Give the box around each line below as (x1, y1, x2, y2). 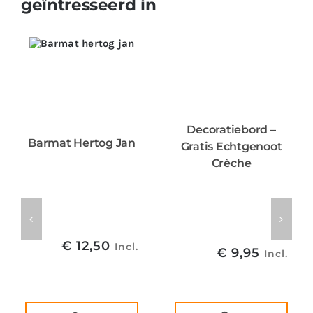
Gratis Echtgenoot (180, 139, 282, 153)
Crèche (211, 156, 252, 170)
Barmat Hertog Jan (28, 136, 136, 150)
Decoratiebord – (187, 122, 276, 136)
